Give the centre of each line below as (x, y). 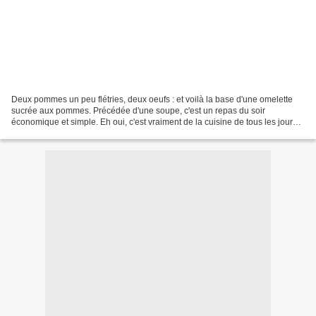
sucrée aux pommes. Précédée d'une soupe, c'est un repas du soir (138, 110)
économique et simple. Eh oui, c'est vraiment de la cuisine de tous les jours (154, 122)
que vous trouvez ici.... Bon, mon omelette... (94, 133)
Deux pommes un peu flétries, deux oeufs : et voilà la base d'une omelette (152, 99)
